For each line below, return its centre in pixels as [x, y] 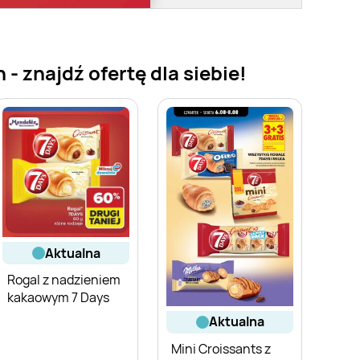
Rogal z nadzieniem [64, 280]
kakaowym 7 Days [58, 298]
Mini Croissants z [221, 348]
